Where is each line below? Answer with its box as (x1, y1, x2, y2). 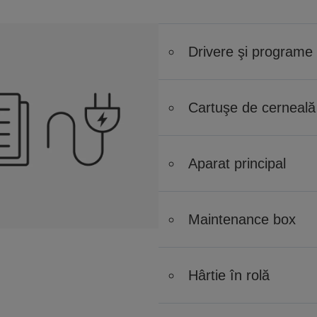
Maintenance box (188, 212, 296, 227)
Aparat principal (188, 156, 286, 171)
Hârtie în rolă (188, 267, 270, 283)
